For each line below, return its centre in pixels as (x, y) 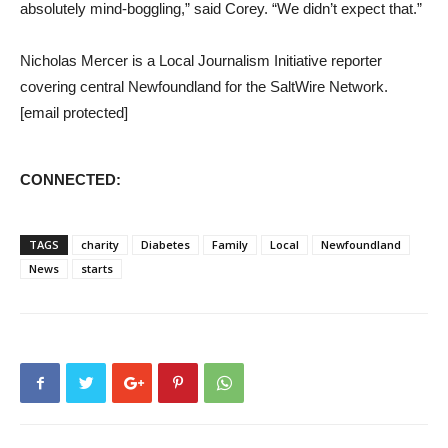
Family (230, 244)
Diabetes (165, 244)
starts (97, 268)
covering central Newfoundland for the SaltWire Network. (204, 86)
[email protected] (74, 112)
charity (100, 244)
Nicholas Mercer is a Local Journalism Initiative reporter (201, 60)
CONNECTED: (70, 179)
